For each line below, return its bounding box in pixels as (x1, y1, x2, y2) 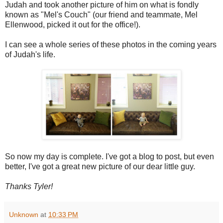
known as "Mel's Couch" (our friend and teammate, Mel (5, 10, 198, 19)
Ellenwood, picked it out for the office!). (5, 20, 140, 29)
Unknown (9, 211, 38, 219)
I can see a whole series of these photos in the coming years (5, 40, 217, 49)
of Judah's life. (5, 50, 55, 59)
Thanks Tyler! (5, 182, 53, 191)
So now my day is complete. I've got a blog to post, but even (5, 152, 214, 161)
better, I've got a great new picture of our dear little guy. (5, 162, 195, 171)
